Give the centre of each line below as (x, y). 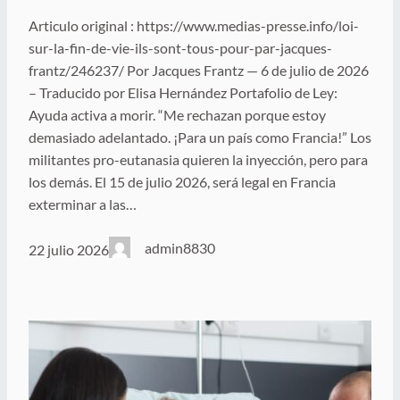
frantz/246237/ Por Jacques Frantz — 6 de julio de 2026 (199, 70)
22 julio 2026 (69, 250)
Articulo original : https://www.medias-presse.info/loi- (194, 25)
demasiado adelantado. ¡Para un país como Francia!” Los (200, 137)
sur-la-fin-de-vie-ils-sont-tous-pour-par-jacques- (180, 47)
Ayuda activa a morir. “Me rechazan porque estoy (177, 114)
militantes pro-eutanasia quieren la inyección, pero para (198, 159)
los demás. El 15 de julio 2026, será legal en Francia (182, 181)
